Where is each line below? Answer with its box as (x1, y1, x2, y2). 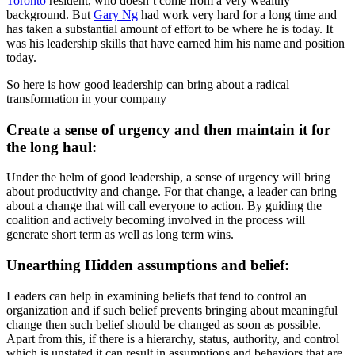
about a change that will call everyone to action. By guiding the (6, 199, 322, 213)
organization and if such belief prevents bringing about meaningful (6, 303, 338, 317)
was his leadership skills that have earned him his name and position (6, 36, 345, 50)
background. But (6, 7, 94, 21)
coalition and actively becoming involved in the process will (6, 213, 305, 227)
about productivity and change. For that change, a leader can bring (6, 185, 337, 199)
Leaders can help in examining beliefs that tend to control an (6, 288, 307, 303)
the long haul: (6, 138, 97, 155)
